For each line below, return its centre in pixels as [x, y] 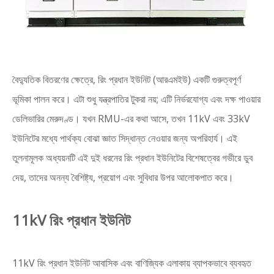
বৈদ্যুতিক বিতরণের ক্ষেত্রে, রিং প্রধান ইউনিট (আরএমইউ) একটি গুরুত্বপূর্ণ [127, 80]
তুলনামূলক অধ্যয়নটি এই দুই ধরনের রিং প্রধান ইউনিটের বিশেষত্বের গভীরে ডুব [132, 158]
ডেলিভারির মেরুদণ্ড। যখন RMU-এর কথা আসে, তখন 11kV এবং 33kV [131, 119]
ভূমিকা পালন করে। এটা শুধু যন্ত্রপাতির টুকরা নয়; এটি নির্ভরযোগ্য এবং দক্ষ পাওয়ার [136, 99]
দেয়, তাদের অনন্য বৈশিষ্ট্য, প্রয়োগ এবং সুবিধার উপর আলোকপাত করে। [123, 177]
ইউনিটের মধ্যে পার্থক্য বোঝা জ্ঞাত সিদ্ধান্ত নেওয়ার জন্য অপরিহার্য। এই [125, 138]
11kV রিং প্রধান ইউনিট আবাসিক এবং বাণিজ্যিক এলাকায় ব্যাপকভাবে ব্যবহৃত [132, 263]
